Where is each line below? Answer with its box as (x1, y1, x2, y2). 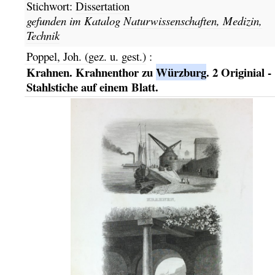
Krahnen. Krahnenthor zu (26, 64, 156, 81)
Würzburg (155, 64, 206, 81)
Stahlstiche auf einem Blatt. (26, 79, 158, 96)
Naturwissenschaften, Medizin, (123, 13, 262, 29)
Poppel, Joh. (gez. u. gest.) (26, 48, 146, 64)
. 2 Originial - (206, 64, 271, 81)
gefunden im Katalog (26, 13, 123, 29)
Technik (26, 28, 60, 44)
